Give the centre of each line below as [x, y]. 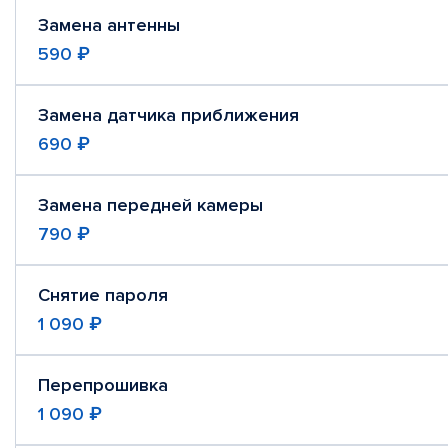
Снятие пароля [103, 295]
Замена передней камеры [150, 205]
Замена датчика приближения [168, 115]
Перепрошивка [103, 385]
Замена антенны [109, 25]
